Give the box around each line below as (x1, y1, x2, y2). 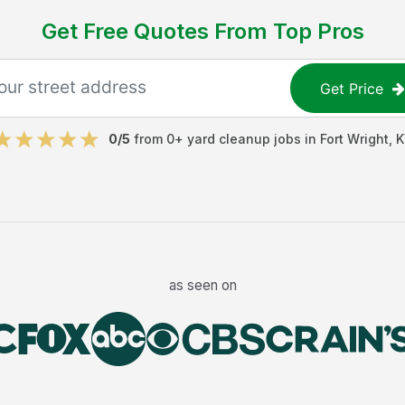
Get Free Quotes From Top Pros (41, 18, 364, 44)
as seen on (168, 276, 237, 294)
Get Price (320, 79, 384, 98)
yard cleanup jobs (186, 131, 301, 146)
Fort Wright (319, 131, 389, 146)
